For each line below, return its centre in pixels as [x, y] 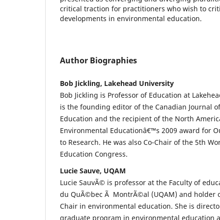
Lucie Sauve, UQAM [93, 170]
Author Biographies [98, 60]
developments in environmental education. [131, 18]
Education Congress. [94, 154]
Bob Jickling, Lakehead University [117, 83]
